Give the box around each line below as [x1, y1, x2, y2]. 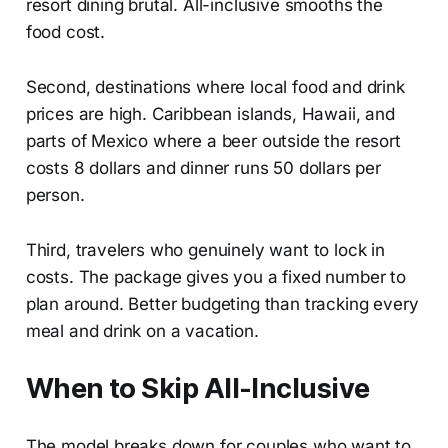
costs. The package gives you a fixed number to [25, 266, 406, 287]
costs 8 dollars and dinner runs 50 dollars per [25, 157, 381, 178]
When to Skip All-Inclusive [25, 371, 370, 405]
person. [25, 184, 85, 205]
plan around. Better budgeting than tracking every [25, 293, 419, 314]
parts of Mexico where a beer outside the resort [25, 130, 401, 151]
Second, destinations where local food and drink [25, 76, 405, 97]
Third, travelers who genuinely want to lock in [25, 239, 385, 260]
